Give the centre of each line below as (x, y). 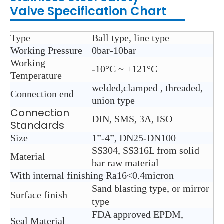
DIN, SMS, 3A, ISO (132, 119)
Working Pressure (46, 51)
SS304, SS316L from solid (146, 151)
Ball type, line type (131, 38)
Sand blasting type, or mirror (151, 189)
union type (113, 101)
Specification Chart (105, 11)
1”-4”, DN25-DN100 (134, 138)
